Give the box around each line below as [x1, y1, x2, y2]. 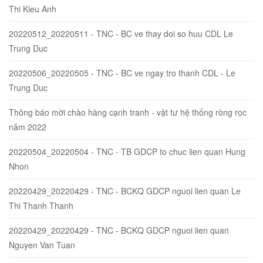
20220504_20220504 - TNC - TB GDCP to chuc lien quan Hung [9, 145, 245, 157]
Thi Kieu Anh [9, 2, 56, 15]
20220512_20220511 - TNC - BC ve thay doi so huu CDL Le [9, 27, 233, 39]
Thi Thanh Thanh [9, 199, 73, 211]
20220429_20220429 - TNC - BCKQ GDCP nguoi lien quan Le [9, 184, 241, 197]
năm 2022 [9, 120, 46, 133]
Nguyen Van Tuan [9, 238, 75, 251]
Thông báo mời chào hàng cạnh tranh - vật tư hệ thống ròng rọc [9, 106, 247, 118]
